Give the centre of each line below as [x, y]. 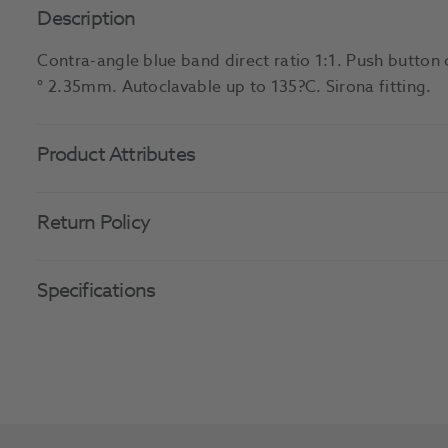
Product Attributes [116, 155]
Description [86, 19]
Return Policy [93, 223]
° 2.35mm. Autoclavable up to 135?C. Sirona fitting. [234, 87]
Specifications [96, 291]
